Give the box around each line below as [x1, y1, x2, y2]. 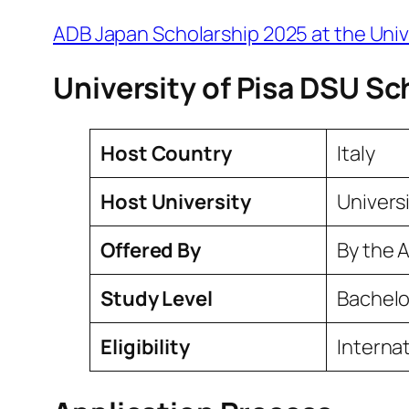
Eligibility [100, 332, 190, 361]
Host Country [100, 139, 232, 167]
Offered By [100, 236, 201, 264]
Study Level [100, 284, 213, 312]
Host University [100, 187, 251, 215]
